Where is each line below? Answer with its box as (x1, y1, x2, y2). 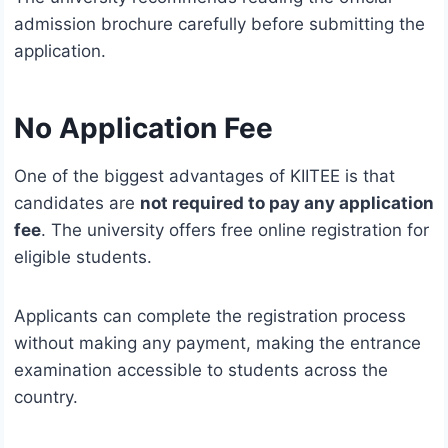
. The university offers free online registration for (41, 220, 429, 241)
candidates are (14, 193, 140, 214)
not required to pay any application (140, 193, 434, 214)
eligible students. (14, 247, 152, 268)
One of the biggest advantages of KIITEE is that (14, 166, 395, 187)
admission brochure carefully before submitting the (14, 14, 425, 35)
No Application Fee (14, 111, 273, 146)
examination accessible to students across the (14, 360, 388, 381)
